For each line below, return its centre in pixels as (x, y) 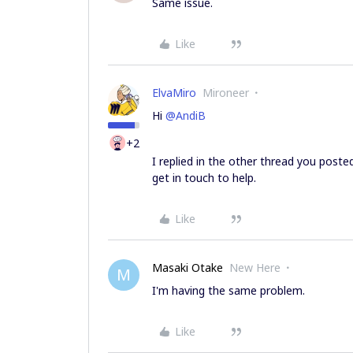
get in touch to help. (204, 178)
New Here (255, 268)
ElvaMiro (174, 93)
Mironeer (226, 93)
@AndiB (186, 115)
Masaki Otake (188, 268)
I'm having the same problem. (229, 290)
